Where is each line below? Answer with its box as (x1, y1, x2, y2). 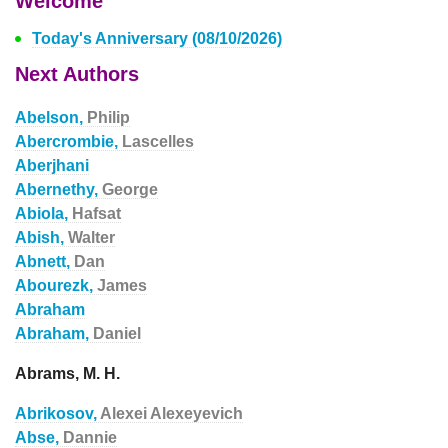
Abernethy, (15, 181, 102, 198)
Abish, (15, 229, 68, 246)
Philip (87, 109, 130, 126)
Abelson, (15, 109, 87, 126)
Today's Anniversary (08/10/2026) (32, 30, 282, 47)
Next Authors (15, 63, 139, 85)
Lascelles (122, 133, 194, 150)
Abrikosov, (15, 405, 100, 422)
